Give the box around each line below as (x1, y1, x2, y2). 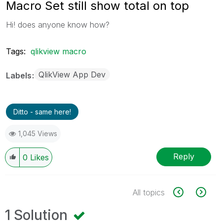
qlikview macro (31, 46, 86, 56)
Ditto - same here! (13, 107, 71, 116)
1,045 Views (18, 129, 57, 138)
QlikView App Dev (38, 69, 106, 79)
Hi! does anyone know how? (6, 19, 110, 30)
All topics (133, 187, 165, 197)
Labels (6, 70, 34, 80)
